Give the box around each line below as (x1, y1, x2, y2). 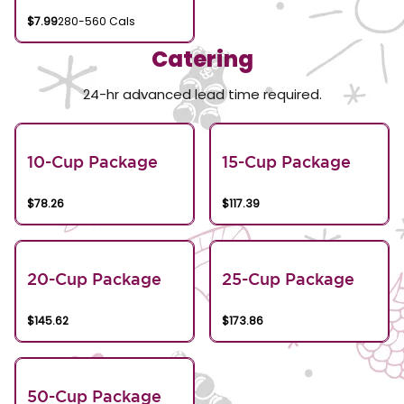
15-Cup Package (222, 152, 351, 170)
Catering (151, 44, 253, 74)
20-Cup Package (27, 270, 161, 288)
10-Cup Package (27, 152, 158, 170)
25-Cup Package (222, 270, 354, 288)
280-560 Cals (58, 14, 135, 29)
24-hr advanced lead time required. (82, 85, 322, 104)
